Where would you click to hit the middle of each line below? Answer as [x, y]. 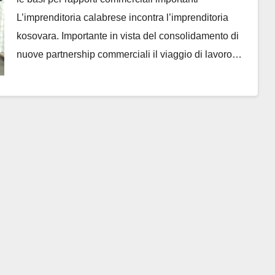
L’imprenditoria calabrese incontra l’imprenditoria [122, 17]
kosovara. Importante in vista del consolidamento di [127, 36]
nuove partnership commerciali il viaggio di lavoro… [129, 54]
